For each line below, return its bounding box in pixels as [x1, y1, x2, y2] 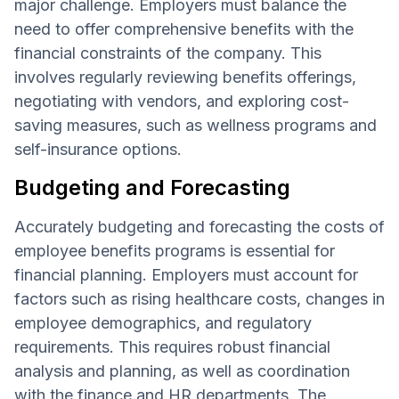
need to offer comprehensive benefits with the [14, 19, 354, 38]
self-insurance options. [14, 139, 182, 159]
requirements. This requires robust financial [14, 337, 330, 356]
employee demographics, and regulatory [14, 313, 312, 332]
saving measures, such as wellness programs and [14, 115, 377, 134]
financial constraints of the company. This [14, 43, 322, 62]
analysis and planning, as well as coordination [14, 361, 350, 380]
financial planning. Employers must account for [14, 265, 358, 284]
